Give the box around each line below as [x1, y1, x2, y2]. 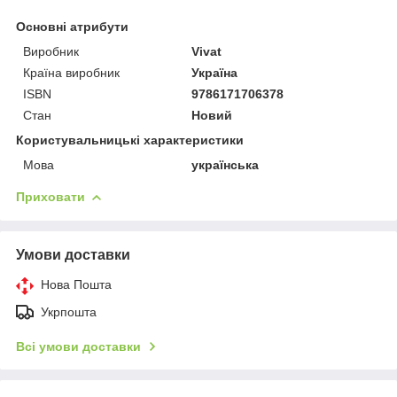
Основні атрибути [16, 19, 128, 34]
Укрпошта [41, 304, 97, 319]
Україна [191, 65, 238, 80]
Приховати [16, 189, 85, 204]
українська [191, 157, 260, 172]
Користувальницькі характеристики [16, 132, 244, 147]
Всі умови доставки [16, 339, 141, 354]
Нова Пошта [41, 276, 112, 292]
